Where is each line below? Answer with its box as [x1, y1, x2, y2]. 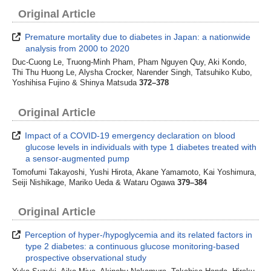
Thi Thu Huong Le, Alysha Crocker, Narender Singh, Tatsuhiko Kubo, [12, 68, 252, 77]
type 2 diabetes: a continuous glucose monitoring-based [25, 241, 240, 252]
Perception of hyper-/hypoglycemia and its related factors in [22, 230, 253, 240]
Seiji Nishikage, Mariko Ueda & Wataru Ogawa [12, 178, 177, 187]
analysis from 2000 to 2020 [25, 44, 130, 54]
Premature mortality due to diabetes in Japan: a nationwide [22, 32, 251, 42]
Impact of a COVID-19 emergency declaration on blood [22, 130, 236, 140]
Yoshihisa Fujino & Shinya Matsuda [12, 79, 139, 88]
